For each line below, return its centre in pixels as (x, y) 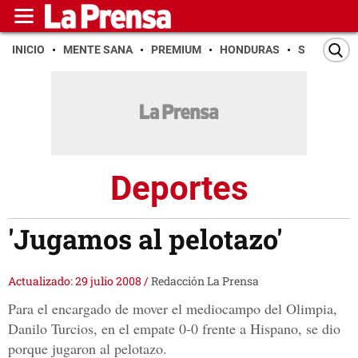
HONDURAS (250, 50)
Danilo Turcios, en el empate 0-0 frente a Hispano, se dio (174, 329)
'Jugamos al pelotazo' (145, 239)
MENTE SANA (98, 50)
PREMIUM (176, 50)
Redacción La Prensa (205, 281)
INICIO (28, 50)
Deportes (179, 188)
